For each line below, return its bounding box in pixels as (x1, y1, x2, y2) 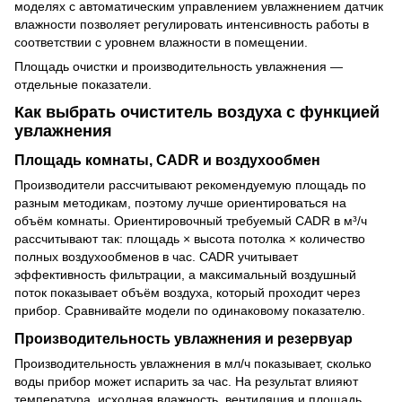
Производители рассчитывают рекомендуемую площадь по (14, 177, 366, 192)
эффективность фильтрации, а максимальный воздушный (14, 267, 356, 282)
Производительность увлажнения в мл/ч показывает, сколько (14, 355, 371, 371)
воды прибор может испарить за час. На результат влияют (14, 373, 358, 389)
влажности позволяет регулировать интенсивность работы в (14, 16, 369, 31)
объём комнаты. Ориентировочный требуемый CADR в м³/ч (14, 213, 367, 228)
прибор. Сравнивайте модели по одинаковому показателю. (14, 302, 365, 318)
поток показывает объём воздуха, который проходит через (14, 284, 360, 300)
